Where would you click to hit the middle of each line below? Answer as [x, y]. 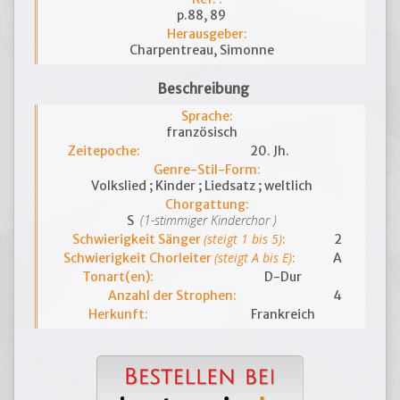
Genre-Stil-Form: [207, 170]
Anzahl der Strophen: [173, 296]
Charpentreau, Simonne [201, 50]
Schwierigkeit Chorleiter [138, 258]
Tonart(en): [118, 277]
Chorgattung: [207, 204]
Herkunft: [118, 314]
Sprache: [207, 116]
